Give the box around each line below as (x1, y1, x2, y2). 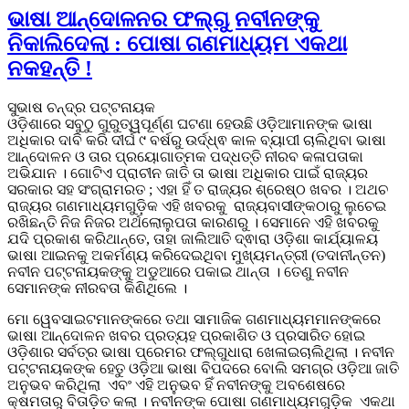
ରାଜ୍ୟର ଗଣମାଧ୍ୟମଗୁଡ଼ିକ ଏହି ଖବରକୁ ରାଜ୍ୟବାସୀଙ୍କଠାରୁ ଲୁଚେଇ (7, 197, 386, 214)
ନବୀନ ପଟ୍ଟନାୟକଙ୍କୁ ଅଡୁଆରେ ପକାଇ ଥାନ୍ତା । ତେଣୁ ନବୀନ (7, 263, 349, 279)
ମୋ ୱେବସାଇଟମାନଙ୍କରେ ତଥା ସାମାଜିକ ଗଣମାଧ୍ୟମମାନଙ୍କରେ (7, 310, 384, 327)
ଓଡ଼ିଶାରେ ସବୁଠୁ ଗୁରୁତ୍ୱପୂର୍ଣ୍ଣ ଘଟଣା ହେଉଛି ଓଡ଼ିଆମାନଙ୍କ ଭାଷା (7, 115, 372, 131)
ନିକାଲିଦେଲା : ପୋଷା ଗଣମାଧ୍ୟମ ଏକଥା (7, 32, 347, 57)
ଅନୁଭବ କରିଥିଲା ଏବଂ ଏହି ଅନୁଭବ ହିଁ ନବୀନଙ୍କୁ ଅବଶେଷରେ (7, 376, 345, 393)
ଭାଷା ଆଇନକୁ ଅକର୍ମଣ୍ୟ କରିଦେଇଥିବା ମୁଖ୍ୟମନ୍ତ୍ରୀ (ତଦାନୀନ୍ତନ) (7, 246, 385, 263)
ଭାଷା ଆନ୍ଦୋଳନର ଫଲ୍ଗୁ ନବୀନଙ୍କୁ (7, 7, 320, 32)
